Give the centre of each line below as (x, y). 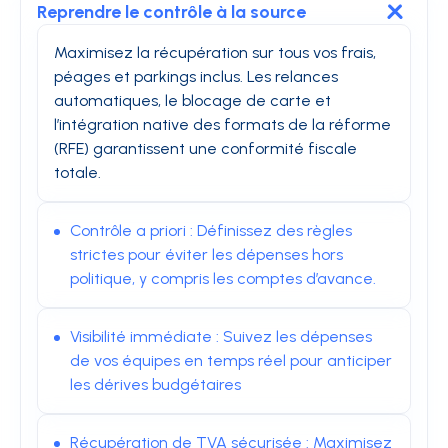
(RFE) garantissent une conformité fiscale (205, 148)
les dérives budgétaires (155, 384)
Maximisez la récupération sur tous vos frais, (215, 52)
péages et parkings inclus (147, 76)
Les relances (292, 76)
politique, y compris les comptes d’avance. (223, 278)
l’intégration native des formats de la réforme (222, 124)
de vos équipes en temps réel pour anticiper (231, 360)
